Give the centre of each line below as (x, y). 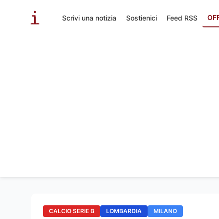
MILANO (165, 211)
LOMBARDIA (124, 211)
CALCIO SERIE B (72, 211)
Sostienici (142, 18)
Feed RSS (182, 18)
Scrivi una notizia (89, 18)
